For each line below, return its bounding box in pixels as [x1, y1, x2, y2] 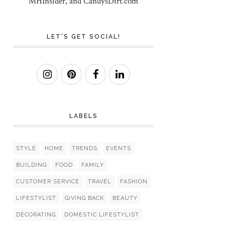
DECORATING [16, 211, 56, 218]
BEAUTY [113, 195, 138, 201]
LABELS [69, 113, 98, 120]
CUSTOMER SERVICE [16, 178, 79, 185]
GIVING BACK [65, 195, 104, 201]
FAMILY [81, 162, 104, 168]
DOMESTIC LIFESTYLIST [64, 211, 139, 218]
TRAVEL [88, 178, 111, 185]
